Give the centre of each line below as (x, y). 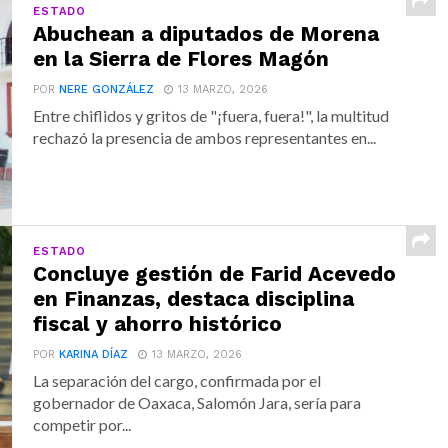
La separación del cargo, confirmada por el (177, 380)
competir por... (82, 424)
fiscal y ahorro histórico (158, 324)
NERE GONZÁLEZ (107, 89)
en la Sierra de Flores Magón (181, 59)
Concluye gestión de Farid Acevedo (215, 274)
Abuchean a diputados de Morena (206, 34)
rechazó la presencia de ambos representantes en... (205, 137)
